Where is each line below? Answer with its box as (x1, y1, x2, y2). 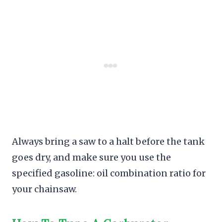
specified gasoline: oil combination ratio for (12, 167, 206, 179)
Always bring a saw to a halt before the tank (12, 135, 205, 147)
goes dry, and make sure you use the (12, 151, 171, 163)
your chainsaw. (12, 183, 77, 195)
